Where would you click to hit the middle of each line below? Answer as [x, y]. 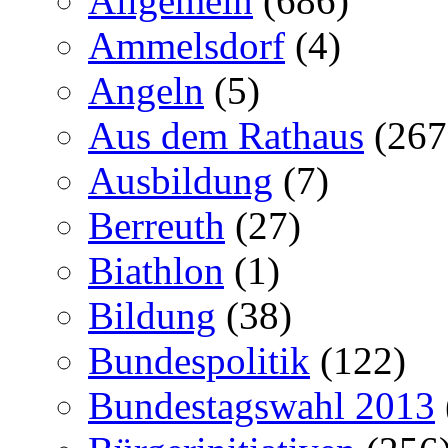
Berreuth [156, 225]
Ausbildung [180, 180]
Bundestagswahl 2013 [261, 405]
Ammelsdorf [186, 45]
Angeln [146, 90]
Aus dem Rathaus [226, 135]
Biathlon [156, 270]
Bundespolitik [199, 360]
